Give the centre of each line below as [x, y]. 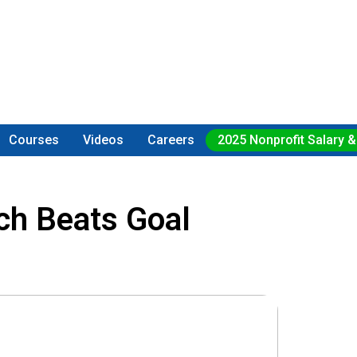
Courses [34, 140]
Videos [104, 140]
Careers [171, 140]
